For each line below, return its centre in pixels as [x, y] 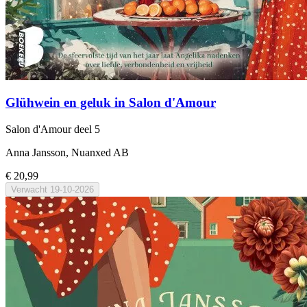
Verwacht [29, 189]
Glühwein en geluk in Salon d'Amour [111, 103]
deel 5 [87, 129]
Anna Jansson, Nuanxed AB [67, 152]
